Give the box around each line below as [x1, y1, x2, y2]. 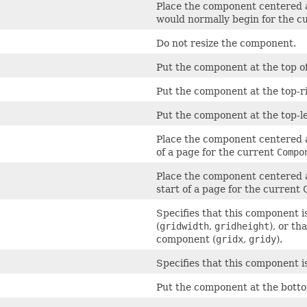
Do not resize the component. [156, 37, 296, 49]
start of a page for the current [156, 183, 303, 195]
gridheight [214, 220, 269, 232]
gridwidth [160, 220, 209, 232]
